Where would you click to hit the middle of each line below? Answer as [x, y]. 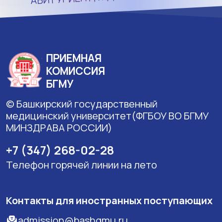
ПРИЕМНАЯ [74, 58]
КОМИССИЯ [76, 71]
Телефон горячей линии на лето [82, 165]
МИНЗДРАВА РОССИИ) [59, 127]
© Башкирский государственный [82, 104]
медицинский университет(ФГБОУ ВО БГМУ [107, 115]
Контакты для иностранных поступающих [109, 200]
